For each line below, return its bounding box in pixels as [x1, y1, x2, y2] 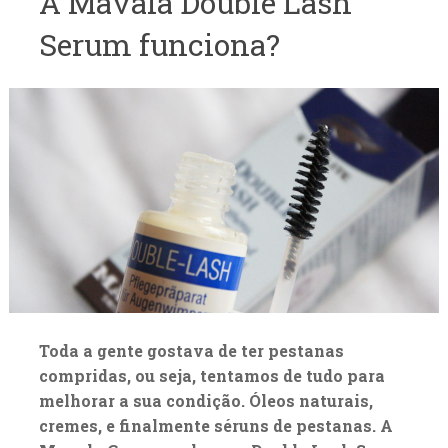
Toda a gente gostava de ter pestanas [38, 340, 344, 362]
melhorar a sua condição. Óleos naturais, [38, 390, 373, 412]
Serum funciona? [38, 25, 280, 64]
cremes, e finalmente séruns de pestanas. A [38, 415, 393, 437]
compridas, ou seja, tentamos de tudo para [38, 365, 385, 387]
